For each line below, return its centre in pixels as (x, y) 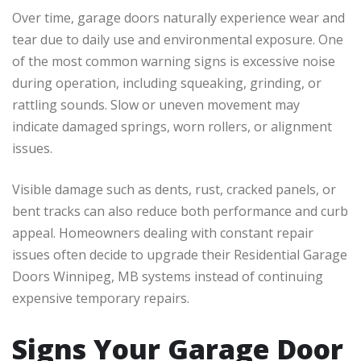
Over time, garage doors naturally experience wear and (178, 18)
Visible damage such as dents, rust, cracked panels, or (174, 190)
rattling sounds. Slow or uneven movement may (156, 105)
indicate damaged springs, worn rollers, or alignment (172, 127)
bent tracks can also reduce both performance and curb (180, 212)
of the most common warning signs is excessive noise (174, 62)
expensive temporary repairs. (101, 299)
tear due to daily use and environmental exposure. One (178, 40)
